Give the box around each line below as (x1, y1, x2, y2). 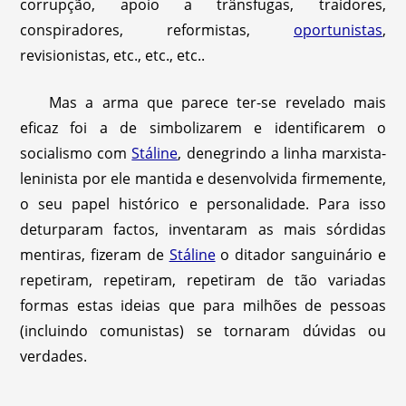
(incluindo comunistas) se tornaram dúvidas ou (20, 321, 386, 341)
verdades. (20, 346, 88, 366)
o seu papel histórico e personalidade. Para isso (20, 194, 386, 214)
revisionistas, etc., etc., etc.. (20, 45, 206, 65)
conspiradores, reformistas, (20, 20, 294, 40)
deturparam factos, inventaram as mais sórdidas (20, 219, 386, 239)
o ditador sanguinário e (215, 245, 386, 265)
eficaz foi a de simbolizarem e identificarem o (20, 118, 386, 138)
